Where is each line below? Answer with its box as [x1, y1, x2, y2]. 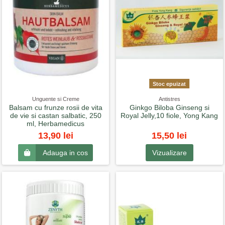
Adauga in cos [43, 149, 88, 157]
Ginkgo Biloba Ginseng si [129, 103, 209, 112]
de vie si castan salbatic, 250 [10, 111, 101, 120]
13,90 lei [38, 130, 73, 141]
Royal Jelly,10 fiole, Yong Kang [121, 111, 218, 120]
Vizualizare [152, 148, 187, 157]
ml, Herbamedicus [27, 120, 85, 128]
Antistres [158, 95, 180, 102]
